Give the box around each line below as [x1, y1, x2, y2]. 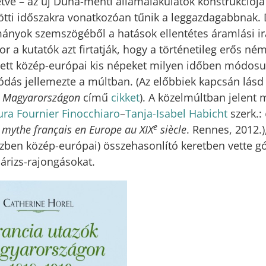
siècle [157, 122, 186, 137]
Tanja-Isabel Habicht [125, 106, 227, 121]
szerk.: [227, 106, 265, 121]
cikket [111, 90, 140, 105]
